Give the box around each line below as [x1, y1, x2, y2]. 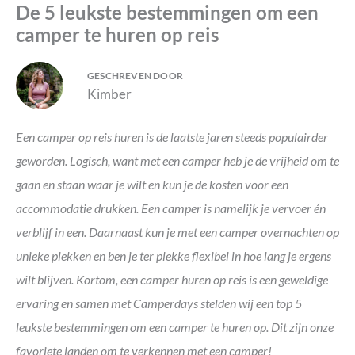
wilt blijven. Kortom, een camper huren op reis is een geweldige [16, 272, 328, 287]
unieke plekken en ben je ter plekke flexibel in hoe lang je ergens [16, 248, 331, 263]
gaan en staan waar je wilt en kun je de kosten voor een [16, 177, 288, 192]
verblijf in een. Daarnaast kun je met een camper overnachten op [16, 224, 339, 239]
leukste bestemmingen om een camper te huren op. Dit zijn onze [16, 319, 334, 334]
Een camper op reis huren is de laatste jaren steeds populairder [16, 129, 328, 144]
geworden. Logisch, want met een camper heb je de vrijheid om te [16, 153, 339, 168]
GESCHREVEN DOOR [87, 70, 183, 82]
